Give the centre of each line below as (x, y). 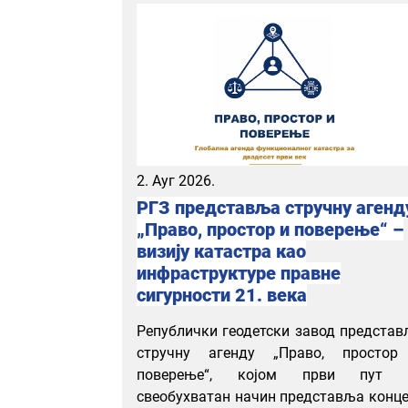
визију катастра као (221, 251)
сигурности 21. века (222, 295)
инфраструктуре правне (239, 273)
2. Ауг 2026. (176, 180)
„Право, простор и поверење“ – (270, 229)
